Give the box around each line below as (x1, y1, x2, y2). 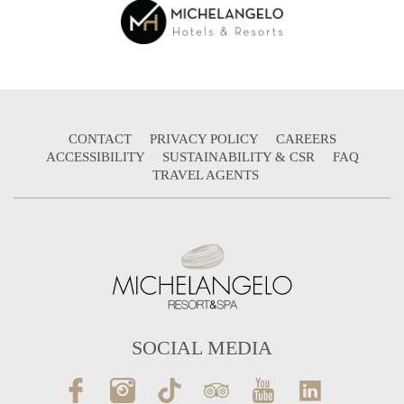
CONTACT (68, 131, 135, 146)
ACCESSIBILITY (45, 149, 148, 164)
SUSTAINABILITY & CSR (161, 149, 318, 164)
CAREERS (275, 131, 336, 146)
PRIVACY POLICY (149, 131, 262, 146)
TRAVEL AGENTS (152, 167, 259, 182)
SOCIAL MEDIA (132, 336, 272, 360)
